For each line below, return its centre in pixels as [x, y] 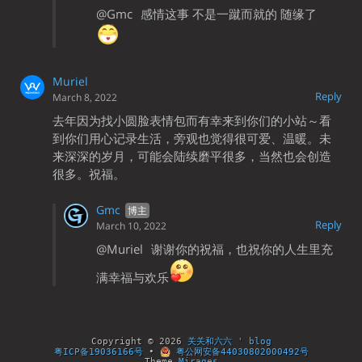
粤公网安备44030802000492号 [239, 352]
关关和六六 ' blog [229, 341]
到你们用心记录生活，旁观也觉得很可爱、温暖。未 [192, 138]
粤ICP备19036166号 [98, 352]
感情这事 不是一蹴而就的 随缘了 [227, 13]
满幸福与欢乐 [133, 277]
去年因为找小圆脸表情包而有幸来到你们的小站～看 [192, 120]
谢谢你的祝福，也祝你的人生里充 [240, 248]
